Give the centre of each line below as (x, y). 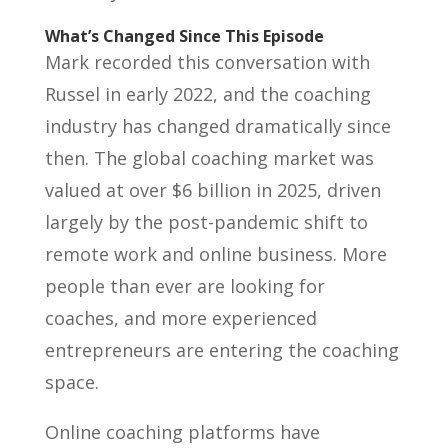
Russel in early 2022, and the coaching (207, 93)
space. (71, 381)
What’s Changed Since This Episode (184, 35)
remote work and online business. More (215, 253)
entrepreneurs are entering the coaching (221, 349)
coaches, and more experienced (180, 317)
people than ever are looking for (184, 285)
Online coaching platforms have (182, 431)
